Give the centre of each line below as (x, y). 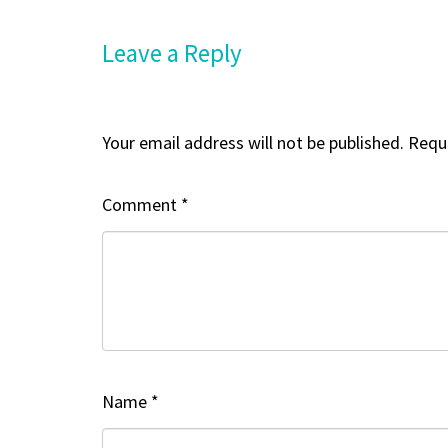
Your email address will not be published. (253, 142)
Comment (141, 204)
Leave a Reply (172, 52)
